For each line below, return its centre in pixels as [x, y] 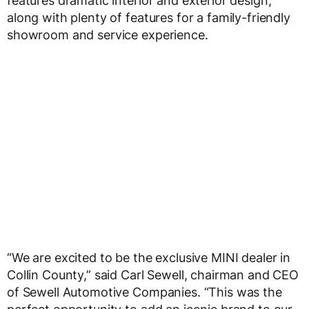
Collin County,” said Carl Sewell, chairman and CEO [153, 275]
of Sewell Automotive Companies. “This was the [144, 292]
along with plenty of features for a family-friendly [149, 18]
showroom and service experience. [108, 35]
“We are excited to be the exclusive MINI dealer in [149, 258]
